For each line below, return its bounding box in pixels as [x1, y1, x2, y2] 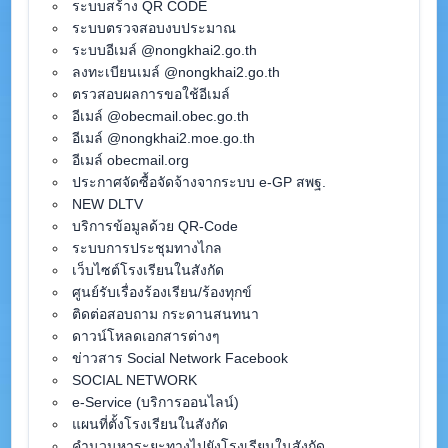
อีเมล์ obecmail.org [71, 152, 189, 168]
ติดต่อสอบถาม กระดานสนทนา [71, 306, 259, 322]
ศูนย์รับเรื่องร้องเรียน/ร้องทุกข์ [71, 284, 252, 300]
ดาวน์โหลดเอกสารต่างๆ [71, 328, 220, 344]
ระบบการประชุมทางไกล [71, 240, 222, 256]
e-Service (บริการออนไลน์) [71, 394, 239, 410]
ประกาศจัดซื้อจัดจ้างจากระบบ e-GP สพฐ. [71, 174, 326, 190]
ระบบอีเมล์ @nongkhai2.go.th [71, 42, 257, 58]
